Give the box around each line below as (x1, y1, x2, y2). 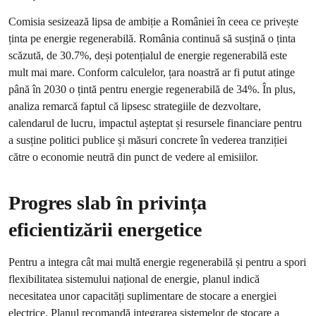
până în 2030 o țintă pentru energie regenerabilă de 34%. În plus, (8, 83, 296, 96)
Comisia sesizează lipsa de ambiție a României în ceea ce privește (8, 15, 298, 28)
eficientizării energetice (8, 219, 207, 241)
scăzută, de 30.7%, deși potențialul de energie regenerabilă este (8, 49, 287, 62)
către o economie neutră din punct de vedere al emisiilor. (8, 150, 261, 164)
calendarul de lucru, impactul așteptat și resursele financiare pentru (8, 116, 302, 130)
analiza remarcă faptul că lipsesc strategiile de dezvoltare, (8, 99, 261, 113)
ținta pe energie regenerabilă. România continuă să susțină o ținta (8, 32, 296, 45)
